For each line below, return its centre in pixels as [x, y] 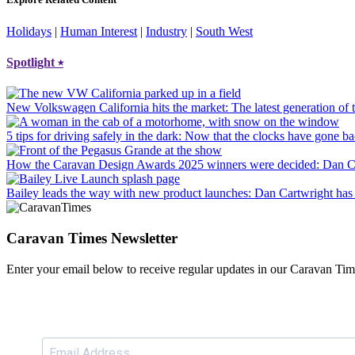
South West [224, 31]
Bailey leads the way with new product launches [127, 193]
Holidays [29, 31]
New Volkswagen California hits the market [116, 108]
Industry [166, 31]
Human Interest [99, 31]
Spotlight [32, 62]
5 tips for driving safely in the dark [92, 136]
